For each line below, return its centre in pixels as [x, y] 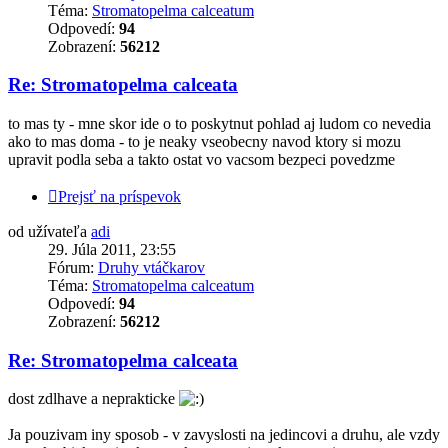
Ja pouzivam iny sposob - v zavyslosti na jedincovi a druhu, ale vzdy [224, 435]
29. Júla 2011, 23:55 [112, 249]
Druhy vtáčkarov [151, 267]
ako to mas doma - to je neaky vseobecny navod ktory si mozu [204, 141]
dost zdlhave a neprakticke [93, 399]
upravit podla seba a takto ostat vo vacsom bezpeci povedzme [201, 159]
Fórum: [73, 267]
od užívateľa [49, 231]
